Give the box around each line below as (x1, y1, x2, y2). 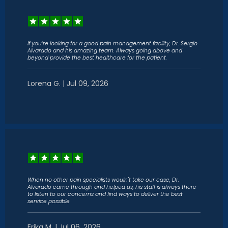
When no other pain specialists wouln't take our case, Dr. (27, 176, 179, 184)
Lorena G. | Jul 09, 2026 (27, 78, 108, 89)
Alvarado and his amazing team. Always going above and (27, 47, 182, 54)
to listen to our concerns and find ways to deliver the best (27, 190, 183, 198)
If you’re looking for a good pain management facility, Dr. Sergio (27, 40, 197, 47)
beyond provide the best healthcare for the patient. (27, 54, 167, 62)
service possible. (27, 197, 71, 205)
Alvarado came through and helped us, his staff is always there (27, 183, 196, 191)
